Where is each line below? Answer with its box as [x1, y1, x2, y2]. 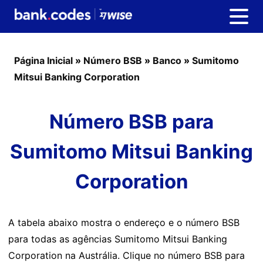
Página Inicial [14, 55, 73, 66]
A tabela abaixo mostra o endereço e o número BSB [8, 217, 240, 228]
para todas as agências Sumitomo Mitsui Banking [8, 233, 227, 245]
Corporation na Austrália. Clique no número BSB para [8, 249, 245, 261]
